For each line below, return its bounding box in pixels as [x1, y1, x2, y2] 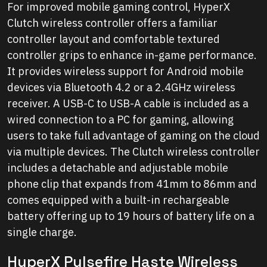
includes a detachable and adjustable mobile [7, 161, 228, 175]
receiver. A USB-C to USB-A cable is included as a [7, 97, 249, 111]
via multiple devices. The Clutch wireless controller [7, 145, 260, 159]
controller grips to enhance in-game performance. [7, 48, 257, 63]
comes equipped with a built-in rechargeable [7, 193, 229, 207]
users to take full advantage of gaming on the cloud [7, 129, 260, 143]
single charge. [7, 225, 82, 240]
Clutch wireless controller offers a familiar [7, 16, 218, 30]
